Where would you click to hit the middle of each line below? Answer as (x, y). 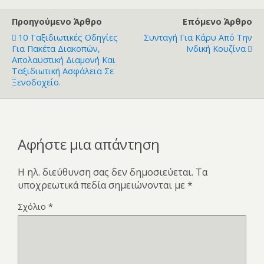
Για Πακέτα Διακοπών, (56, 49)
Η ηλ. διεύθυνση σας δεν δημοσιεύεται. (105, 172)
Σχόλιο (33, 206)
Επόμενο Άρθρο (217, 22)
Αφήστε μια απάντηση (89, 144)
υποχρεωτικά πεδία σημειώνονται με (103, 185)
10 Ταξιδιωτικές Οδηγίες (68, 38)
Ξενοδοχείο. (36, 82)
